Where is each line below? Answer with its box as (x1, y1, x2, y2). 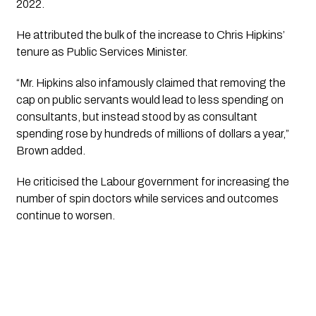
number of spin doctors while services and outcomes (16, 192, 279, 205)
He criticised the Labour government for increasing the (16, 175, 289, 188)
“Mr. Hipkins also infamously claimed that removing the (16, 76, 286, 89)
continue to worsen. (16, 209, 117, 221)
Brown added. (16, 144, 85, 157)
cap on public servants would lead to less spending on (16, 93, 284, 106)
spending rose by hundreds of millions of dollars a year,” (16, 127, 289, 140)
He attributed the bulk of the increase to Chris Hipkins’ (16, 28, 285, 41)
